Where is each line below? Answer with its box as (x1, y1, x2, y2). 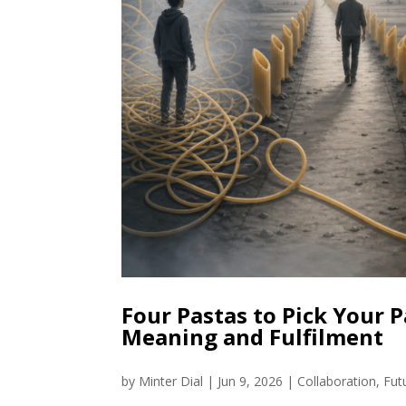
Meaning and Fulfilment (121, 322, 384, 352)
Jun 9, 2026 (217, 372, 284, 390)
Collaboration (297, 372, 377, 390)
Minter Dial (139, 372, 204, 390)
